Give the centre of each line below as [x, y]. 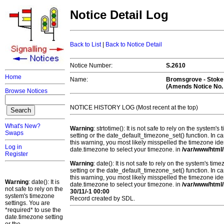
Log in [13, 147]
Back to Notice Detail [134, 45]
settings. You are [27, 203]
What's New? [23, 126]
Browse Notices [26, 91]
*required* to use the [33, 210]
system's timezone [30, 196]
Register [16, 154]
